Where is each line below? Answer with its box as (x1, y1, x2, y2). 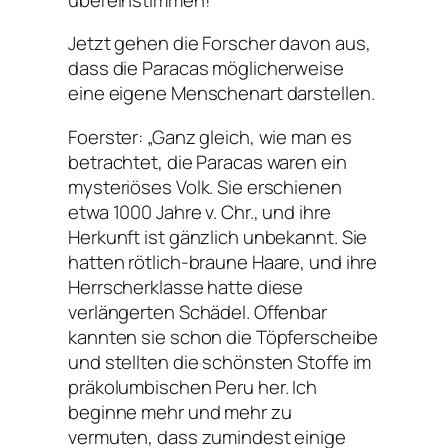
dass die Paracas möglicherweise (68, 55, 344, 82)
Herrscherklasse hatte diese (68, 273, 304, 300)
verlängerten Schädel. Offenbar (68, 298, 327, 325)
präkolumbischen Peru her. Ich (68, 373, 318, 400)
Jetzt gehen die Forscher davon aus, (68, 30, 371, 57)
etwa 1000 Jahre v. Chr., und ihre (68, 198, 331, 225)
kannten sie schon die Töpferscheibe (68, 323, 378, 350)
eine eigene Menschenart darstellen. (68, 80, 375, 107)
